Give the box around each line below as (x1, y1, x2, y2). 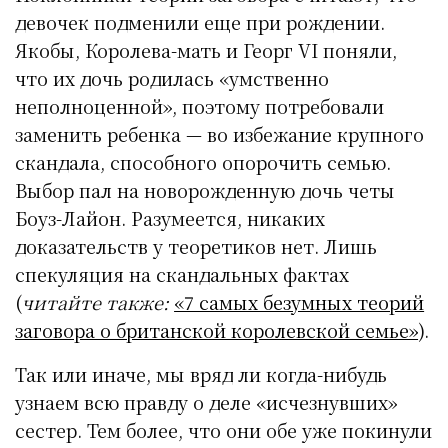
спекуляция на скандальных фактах (15, 261, 350, 288)
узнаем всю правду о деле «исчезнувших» (15, 389, 399, 416)
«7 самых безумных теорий (174, 289, 425, 316)
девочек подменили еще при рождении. (15, 9, 386, 36)
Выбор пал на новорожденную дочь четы (15, 177, 396, 204)
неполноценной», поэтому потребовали (15, 93, 385, 120)
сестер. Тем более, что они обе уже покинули (15, 417, 433, 444)
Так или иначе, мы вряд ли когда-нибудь (15, 361, 388, 388)
